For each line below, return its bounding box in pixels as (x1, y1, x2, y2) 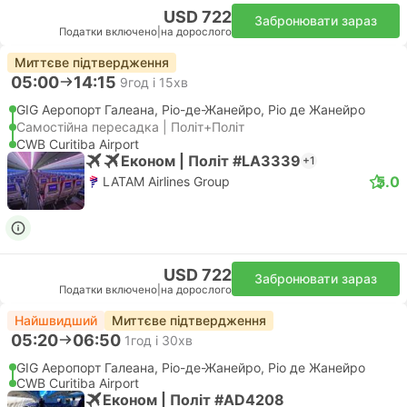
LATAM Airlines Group (103, 174, 230, 189)
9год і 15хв (120, 74, 188, 90)
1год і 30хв (124, 332, 193, 348)
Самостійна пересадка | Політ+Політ (16, 119, 244, 134)
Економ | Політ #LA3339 (121, 151, 301, 170)
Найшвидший (15, 313, 97, 328)
